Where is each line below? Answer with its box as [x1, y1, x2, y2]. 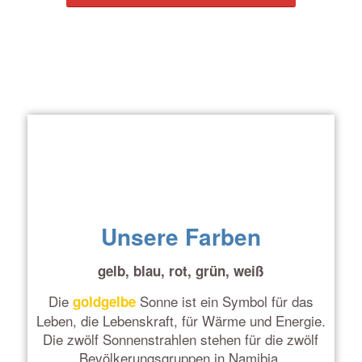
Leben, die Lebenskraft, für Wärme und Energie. [36, 310, 326, 331]
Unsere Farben [100, 220, 261, 254]
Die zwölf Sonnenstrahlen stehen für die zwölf [43, 329, 319, 350]
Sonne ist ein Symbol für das [135, 291, 314, 312]
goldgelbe [72, 292, 136, 312]
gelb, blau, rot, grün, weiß [98, 260, 264, 280]
